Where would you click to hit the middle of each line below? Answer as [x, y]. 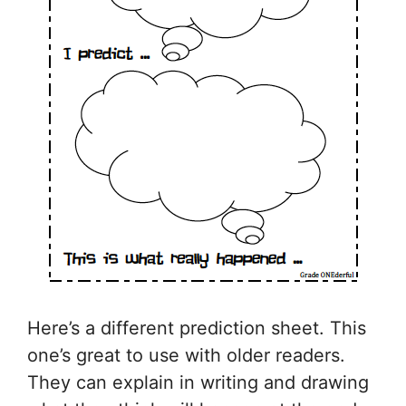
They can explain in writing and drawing [198, 383]
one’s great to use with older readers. [186, 356]
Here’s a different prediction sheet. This [197, 329]
